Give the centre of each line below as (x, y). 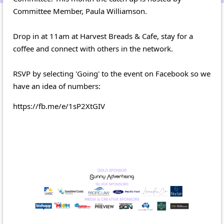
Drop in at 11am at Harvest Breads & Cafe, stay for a (103, 36)
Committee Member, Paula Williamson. (80, 11)
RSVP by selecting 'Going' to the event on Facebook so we (112, 73)
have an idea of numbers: (57, 86)
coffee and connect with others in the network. (93, 48)
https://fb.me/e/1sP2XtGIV (59, 106)
